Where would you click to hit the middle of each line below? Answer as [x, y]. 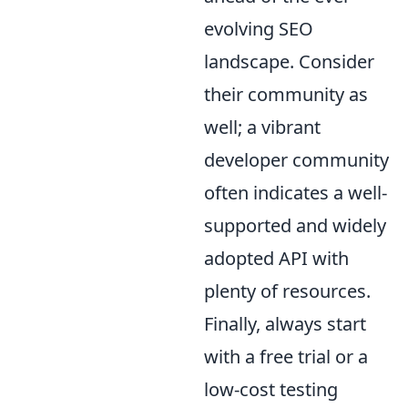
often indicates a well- [296, 193]
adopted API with [276, 259]
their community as [286, 95]
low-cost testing [271, 390]
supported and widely [295, 226]
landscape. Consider [289, 62]
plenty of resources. [287, 291]
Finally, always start [285, 324]
